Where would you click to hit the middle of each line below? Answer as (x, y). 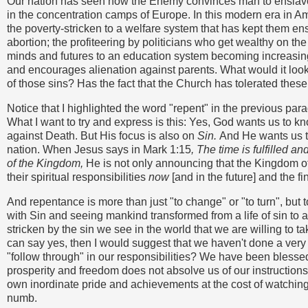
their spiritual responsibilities (78, 177)
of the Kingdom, (46, 163)
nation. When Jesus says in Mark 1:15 (99, 149)
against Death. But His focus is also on (102, 135)
